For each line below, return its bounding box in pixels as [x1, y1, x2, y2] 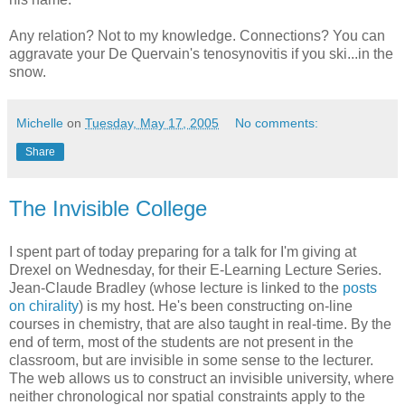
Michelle [16, 116, 63, 131]
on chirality [9, 297, 79, 314]
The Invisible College [9, 196, 207, 221]
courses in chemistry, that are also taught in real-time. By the [9, 316, 391, 332]
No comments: [235, 116, 319, 131]
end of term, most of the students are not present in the [9, 334, 353, 350]
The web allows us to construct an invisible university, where [9, 370, 394, 386]
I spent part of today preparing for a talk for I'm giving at [9, 243, 356, 259]
